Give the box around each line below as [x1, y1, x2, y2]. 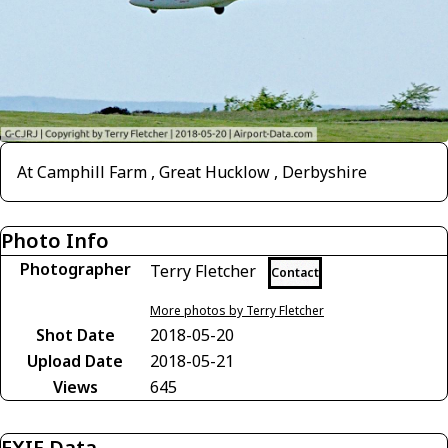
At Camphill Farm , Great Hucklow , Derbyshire [17, 161, 367, 184]
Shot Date [35, 324, 115, 347]
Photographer [19, 258, 131, 281]
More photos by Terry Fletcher [150, 302, 324, 320]
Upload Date [27, 350, 123, 373]
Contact [271, 264, 319, 282]
